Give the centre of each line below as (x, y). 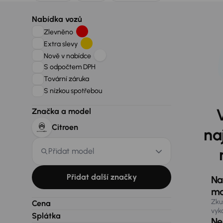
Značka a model (61, 111)
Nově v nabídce (69, 56)
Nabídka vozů (57, 19)
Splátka (46, 216)
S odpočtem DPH (70, 67)
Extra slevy (62, 44)
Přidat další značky (102, 177)
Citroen (65, 127)
